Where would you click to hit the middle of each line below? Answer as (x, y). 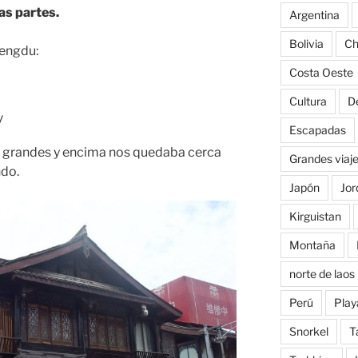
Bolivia (306, 44)
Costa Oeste (321, 73)
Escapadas (317, 130)
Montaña (312, 245)
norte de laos (322, 274)
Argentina (314, 15)
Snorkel (308, 332)
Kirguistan (315, 217)
